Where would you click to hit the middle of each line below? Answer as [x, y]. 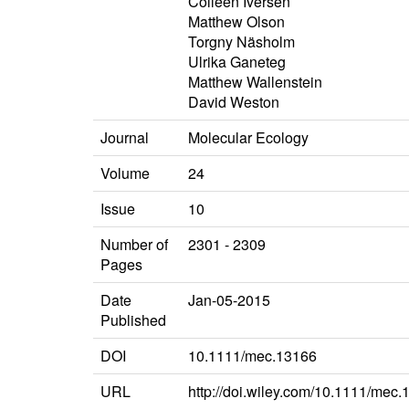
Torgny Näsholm [241, 42]
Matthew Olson [236, 22]
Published [133, 320]
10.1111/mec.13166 [252, 356]
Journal [125, 138]
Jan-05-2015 [229, 300]
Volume [125, 173]
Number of [134, 245]
